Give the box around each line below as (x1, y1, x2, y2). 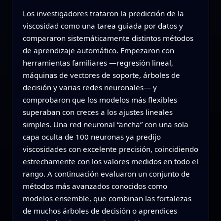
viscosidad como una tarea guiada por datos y (22, 21, 183, 31)
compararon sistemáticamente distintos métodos (22, 33, 193, 43)
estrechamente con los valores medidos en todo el (22, 156, 198, 167)
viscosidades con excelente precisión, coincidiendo (22, 144, 198, 154)
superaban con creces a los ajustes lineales (22, 107, 173, 117)
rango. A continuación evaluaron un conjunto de (22, 169, 190, 179)
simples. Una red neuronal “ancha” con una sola (22, 119, 188, 130)
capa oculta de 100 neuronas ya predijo (22, 132, 161, 142)
